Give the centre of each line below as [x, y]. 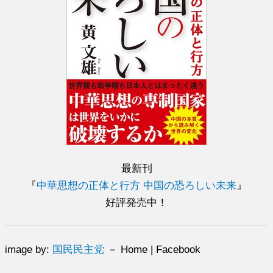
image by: [29, 250]
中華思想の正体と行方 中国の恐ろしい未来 [136, 186]
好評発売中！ [136, 203]
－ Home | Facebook [153, 250]
